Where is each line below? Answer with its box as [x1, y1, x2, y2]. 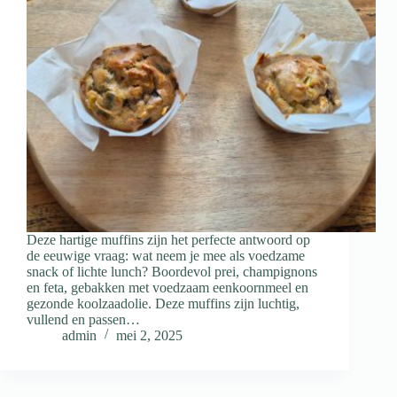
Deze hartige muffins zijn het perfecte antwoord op [27, 232, 310, 248]
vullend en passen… [27, 312, 140, 328]
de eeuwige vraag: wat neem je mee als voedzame [27, 248, 305, 264]
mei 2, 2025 [116, 328, 183, 344]
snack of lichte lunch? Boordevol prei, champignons [27, 264, 317, 280]
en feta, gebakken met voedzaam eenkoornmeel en [27, 280, 308, 296]
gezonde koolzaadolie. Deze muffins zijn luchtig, [27, 296, 300, 312]
